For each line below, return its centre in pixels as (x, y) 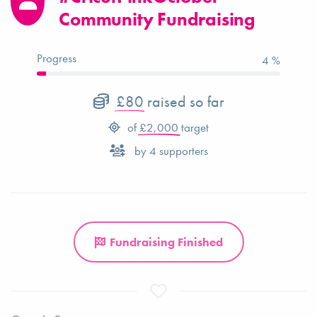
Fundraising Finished (166, 242)
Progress (57, 58)
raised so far (184, 102)
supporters (182, 151)
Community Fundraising (157, 19)
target (194, 127)
